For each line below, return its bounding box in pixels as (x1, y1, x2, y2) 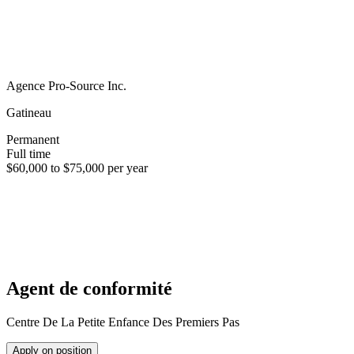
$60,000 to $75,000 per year (6, 160, 148, 175)
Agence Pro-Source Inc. (6, 78, 126, 92)
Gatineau (6, 105, 51, 119)
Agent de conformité (6, 277, 172, 299)
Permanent (6, 132, 59, 146)
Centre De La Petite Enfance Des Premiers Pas (6, 314, 239, 329)
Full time (6, 146, 51, 160)
